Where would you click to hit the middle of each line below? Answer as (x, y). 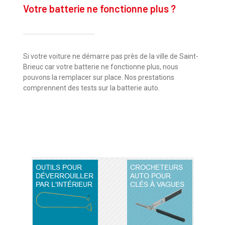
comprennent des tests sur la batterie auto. (92, 88)
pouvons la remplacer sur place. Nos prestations (99, 77)
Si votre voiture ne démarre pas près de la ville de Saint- (111, 56)
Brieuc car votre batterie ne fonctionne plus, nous (101, 67)
